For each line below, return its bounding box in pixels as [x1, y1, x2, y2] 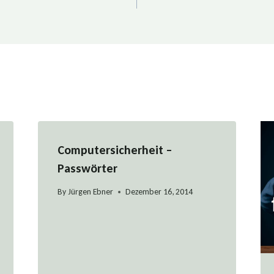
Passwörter [57, 160, 117, 176]
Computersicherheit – [57, 142, 172, 157]
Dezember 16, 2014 [125, 187, 193, 198]
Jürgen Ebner [67, 187, 113, 198]
